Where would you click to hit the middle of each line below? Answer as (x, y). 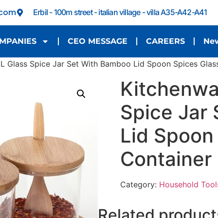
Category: (139, 184)
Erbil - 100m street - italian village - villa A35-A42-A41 (120, 12)
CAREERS (165, 41)
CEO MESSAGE (97, 41)
